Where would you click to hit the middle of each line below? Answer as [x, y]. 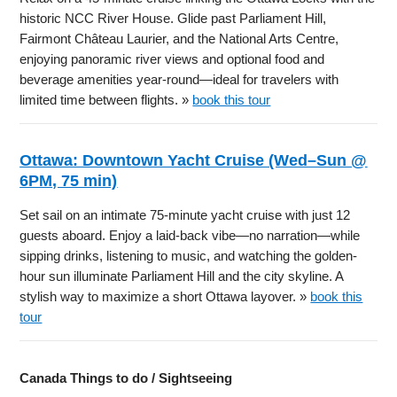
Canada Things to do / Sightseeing [126, 378]
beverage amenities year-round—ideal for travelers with [179, 79]
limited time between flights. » [106, 99]
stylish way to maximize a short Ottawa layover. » [165, 296]
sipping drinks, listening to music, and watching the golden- [189, 255]
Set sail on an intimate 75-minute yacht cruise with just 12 [185, 214]
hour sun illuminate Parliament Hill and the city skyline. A [182, 276]
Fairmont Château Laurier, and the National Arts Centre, [179, 38]
